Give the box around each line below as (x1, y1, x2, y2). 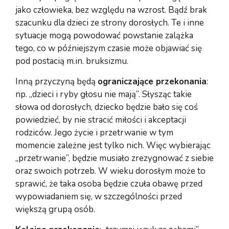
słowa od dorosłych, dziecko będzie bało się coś (15, 101, 198, 113)
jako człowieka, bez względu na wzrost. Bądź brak (15, 4, 207, 16)
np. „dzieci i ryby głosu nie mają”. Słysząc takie (15, 88, 192, 100)
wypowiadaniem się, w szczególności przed (15, 190, 182, 202)
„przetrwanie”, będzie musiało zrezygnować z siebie (15, 152, 214, 164)
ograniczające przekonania (98, 75, 207, 87)
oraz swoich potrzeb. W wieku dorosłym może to (15, 165, 205, 177)
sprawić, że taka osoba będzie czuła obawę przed (15, 177, 202, 190)
